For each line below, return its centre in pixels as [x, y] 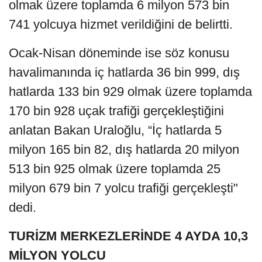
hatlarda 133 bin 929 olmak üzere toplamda [130, 92]
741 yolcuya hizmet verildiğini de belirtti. [121, 25]
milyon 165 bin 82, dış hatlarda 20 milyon [124, 150]
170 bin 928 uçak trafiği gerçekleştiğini [116, 111]
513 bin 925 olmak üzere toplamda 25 [115, 169]
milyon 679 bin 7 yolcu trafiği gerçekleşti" [123, 188]
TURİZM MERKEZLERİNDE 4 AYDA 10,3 [128, 236]
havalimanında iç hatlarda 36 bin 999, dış [124, 73]
